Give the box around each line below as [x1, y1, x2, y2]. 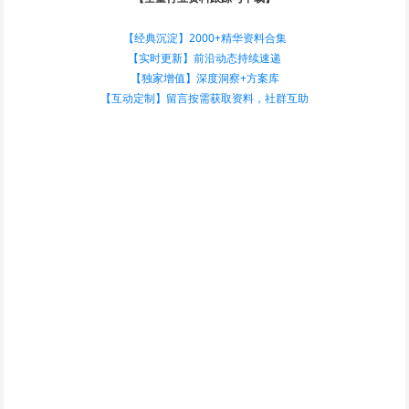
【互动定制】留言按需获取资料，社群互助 [100, 89, 309, 106]
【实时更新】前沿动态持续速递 [128, 49, 281, 66]
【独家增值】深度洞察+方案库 [130, 69, 279, 86]
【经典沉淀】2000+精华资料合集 [122, 29, 287, 46]
